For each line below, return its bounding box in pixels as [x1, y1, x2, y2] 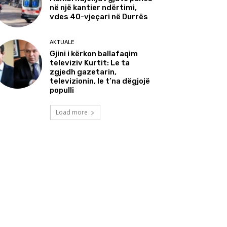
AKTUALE [50, 39, 75, 46]
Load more [55, 108, 88, 117]
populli [50, 86, 74, 95]
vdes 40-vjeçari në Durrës [50, 12, 148, 22]
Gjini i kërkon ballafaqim [50, 49, 138, 59]
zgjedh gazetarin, [50, 67, 117, 77]
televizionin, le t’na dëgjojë [50, 77, 150, 86]
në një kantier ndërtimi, [50, 3, 137, 13]
